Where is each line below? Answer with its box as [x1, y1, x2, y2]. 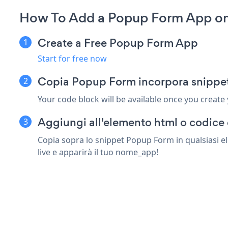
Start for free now [38, 52, 107, 64]
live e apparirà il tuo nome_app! [38, 146, 158, 158]
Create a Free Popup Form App [38, 35, 198, 51]
